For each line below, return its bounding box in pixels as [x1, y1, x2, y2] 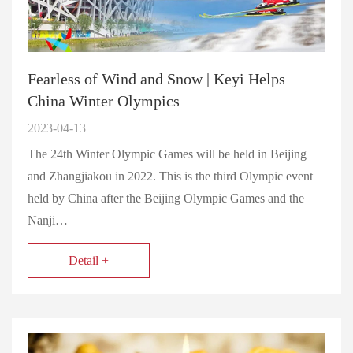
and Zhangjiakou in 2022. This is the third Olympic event [28, 169, 313, 183]
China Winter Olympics [28, 91, 180, 110]
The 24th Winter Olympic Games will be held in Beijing [28, 147, 307, 161]
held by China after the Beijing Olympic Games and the [28, 191, 304, 205]
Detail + [69, 253, 109, 267]
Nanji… [28, 213, 68, 227]
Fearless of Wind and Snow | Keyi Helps [28, 69, 285, 87]
